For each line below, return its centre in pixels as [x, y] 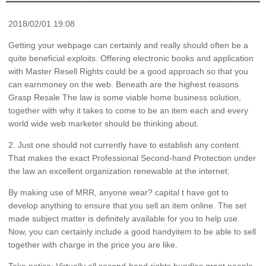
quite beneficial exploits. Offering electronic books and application [131, 58]
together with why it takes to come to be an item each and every [128, 110]
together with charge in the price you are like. [93, 244]
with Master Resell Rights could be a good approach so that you [128, 71]
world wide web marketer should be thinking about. [103, 123]
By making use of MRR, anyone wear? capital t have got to [118, 192]
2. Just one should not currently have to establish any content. [124, 145]
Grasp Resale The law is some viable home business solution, [124, 97]
